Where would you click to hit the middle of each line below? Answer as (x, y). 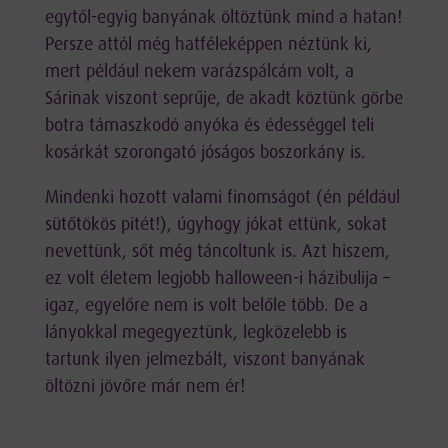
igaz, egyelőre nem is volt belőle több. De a (206, 306)
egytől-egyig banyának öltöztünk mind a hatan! (223, 18)
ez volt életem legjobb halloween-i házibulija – (217, 279)
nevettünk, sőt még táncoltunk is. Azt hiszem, (217, 252)
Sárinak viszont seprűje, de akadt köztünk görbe (223, 99)
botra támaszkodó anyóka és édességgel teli (209, 126)
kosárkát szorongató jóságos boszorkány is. (205, 153)
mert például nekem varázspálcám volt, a (199, 72)
